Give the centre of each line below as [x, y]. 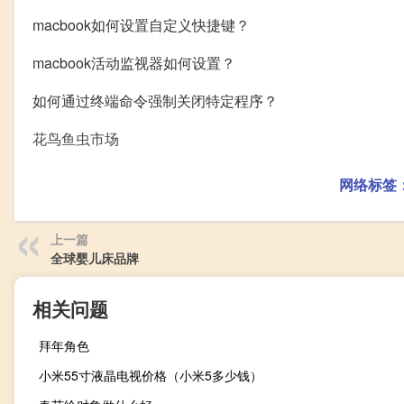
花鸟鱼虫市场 [76, 138]
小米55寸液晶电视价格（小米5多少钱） [151, 375]
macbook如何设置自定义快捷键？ [141, 24]
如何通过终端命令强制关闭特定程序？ [155, 100]
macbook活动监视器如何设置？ [134, 62]
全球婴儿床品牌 [95, 257]
